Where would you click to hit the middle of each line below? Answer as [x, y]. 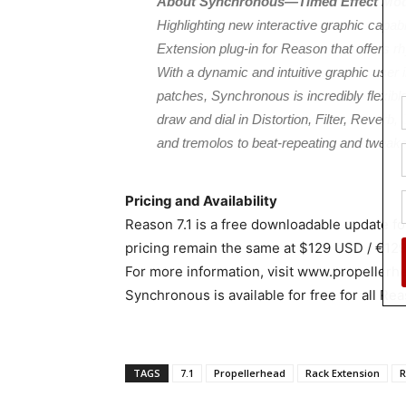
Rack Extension [343, 373]
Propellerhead [250, 373]
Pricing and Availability [201, 201]
